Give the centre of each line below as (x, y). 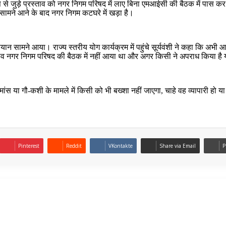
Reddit (74, 146)
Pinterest (29, 146)
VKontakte (121, 146)
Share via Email (178, 146)
